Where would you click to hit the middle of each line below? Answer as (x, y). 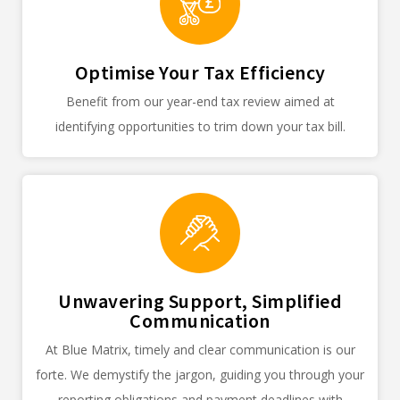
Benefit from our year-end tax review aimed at (200, 102)
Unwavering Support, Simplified (200, 301)
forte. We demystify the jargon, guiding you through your (200, 375)
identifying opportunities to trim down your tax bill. (200, 127)
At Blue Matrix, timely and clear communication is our (200, 350)
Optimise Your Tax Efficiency (200, 73)
